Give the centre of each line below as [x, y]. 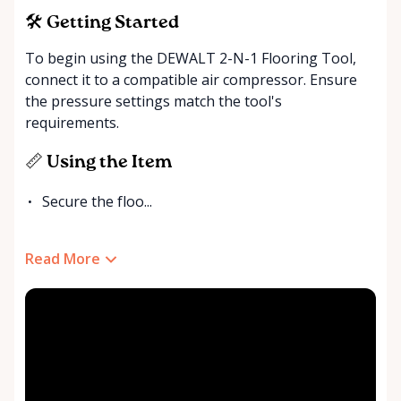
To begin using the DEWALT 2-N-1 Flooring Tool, [191, 58]
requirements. [72, 122]
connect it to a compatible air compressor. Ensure [191, 79]
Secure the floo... [98, 201]
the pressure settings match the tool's [154, 101]
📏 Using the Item [98, 162]
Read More [63, 258]
